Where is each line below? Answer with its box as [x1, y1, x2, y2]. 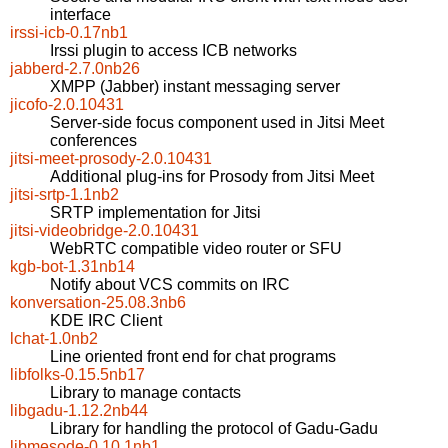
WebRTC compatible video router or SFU [50, 240, 342, 258]
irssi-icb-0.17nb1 [10, 24, 128, 42]
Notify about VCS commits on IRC [50, 276, 290, 294]
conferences [50, 132, 137, 150]
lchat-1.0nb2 [10, 330, 98, 348]
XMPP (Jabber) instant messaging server [50, 78, 340, 96]
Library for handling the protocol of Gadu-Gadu [50, 420, 378, 438]
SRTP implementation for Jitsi [50, 204, 261, 222]
